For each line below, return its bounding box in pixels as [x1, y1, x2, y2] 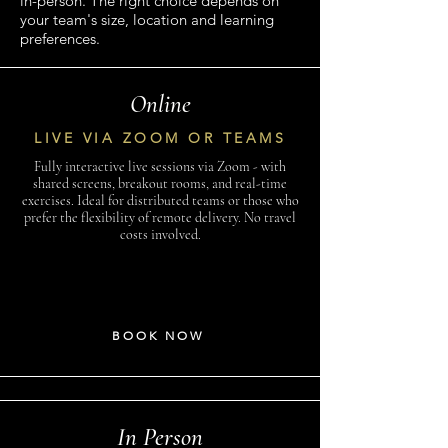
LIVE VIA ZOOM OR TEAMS [34, 129, 286, 147]
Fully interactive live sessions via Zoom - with [34, 158, 286, 175]
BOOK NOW [112, 327, 204, 343]
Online [129, 89, 191, 119]
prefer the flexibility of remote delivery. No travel [24, 209, 296, 226]
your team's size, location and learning [20, 10, 274, 29]
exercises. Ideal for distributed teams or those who [21, 192, 299, 209]
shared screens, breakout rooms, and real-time [33, 175, 287, 192]
